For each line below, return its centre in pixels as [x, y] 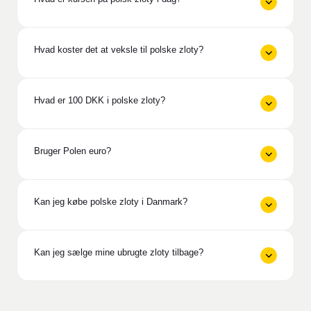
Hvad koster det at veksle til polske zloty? [119, 49]
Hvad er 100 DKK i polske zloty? [100, 100]
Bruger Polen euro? [73, 151]
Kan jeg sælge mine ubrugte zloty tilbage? [119, 252]
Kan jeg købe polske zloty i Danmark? [111, 201]
